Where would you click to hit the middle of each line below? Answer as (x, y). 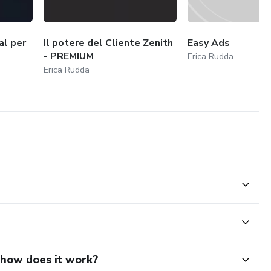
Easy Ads (209, 43)
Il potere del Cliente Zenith (109, 43)
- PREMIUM (69, 56)
